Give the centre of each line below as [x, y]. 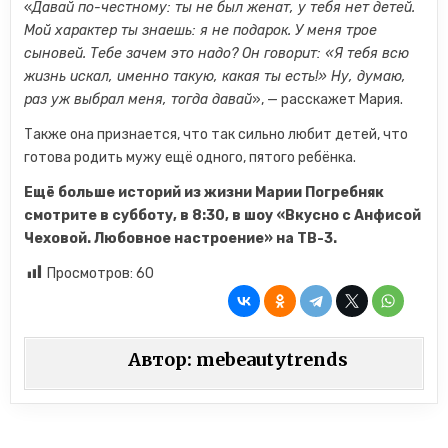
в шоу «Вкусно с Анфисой [325, 215]
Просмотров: [90, 273]
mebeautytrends [272, 359]
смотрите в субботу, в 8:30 [125, 215]
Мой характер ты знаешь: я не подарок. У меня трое [201, 30]
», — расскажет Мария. [328, 99]
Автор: [162, 359]
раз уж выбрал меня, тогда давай [138, 99]
